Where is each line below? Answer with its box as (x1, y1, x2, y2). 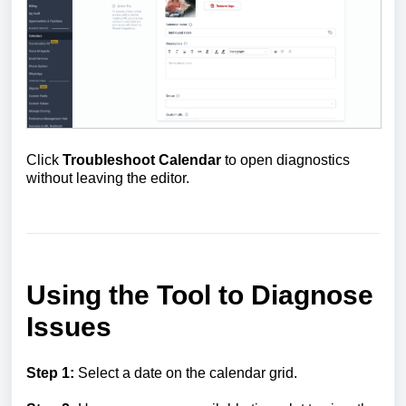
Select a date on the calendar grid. (78, 364, 297, 381)
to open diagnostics (221, 151, 350, 168)
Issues (26, 311, 111, 342)
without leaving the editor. (26, 169, 189, 186)
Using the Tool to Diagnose (26, 279, 373, 310)
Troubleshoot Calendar (63, 151, 221, 168)
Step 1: (26, 364, 78, 381)
